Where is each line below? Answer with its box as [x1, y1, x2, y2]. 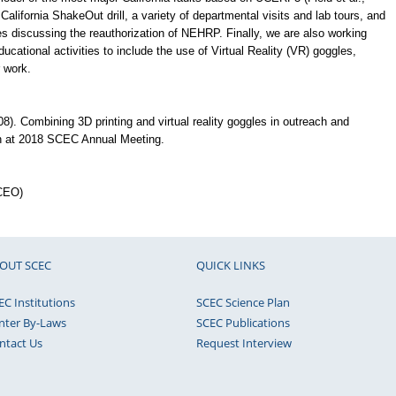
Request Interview [196, 334, 292, 351]
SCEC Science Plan [196, 293, 290, 310]
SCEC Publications [196, 314, 290, 331]
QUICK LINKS [196, 256, 265, 273]
